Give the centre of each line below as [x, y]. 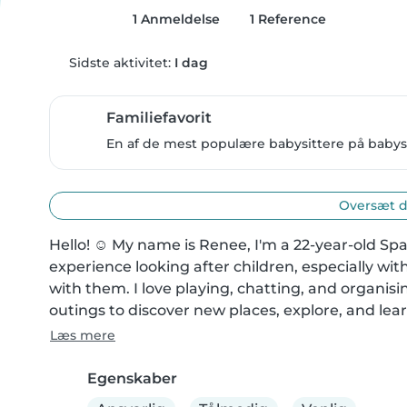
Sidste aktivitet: [119, 63]
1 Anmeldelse [174, 19]
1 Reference [286, 19]
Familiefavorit [159, 118]
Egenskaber [132, 378]
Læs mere [83, 335]
